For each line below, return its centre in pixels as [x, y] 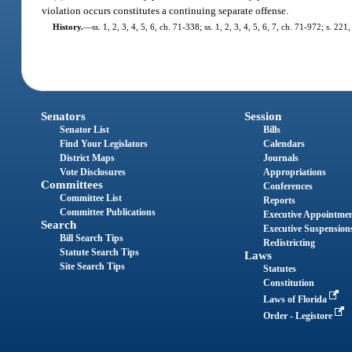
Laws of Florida [296, 299]
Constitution [288, 282]
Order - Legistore [299, 315]
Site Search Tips [93, 266]
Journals [280, 158]
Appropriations [294, 172]
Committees [72, 184]
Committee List [91, 198]
